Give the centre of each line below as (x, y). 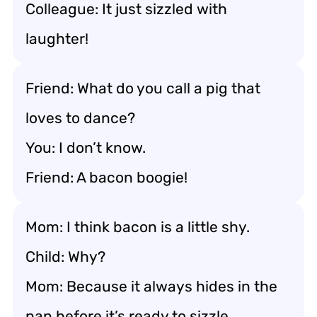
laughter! (57, 38)
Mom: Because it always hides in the (151, 286)
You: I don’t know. (86, 147)
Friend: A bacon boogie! (106, 177)
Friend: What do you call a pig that (143, 88)
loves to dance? (80, 117)
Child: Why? (65, 256)
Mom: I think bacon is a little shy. (138, 226)
